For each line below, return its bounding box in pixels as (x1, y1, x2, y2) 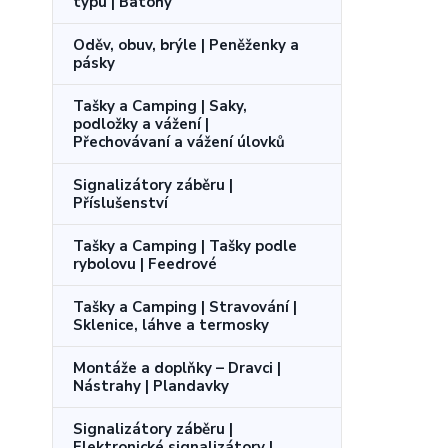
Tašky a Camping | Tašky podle (73, 236, 297, 256)
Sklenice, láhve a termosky (73, 315, 269, 335)
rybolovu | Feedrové (73, 254, 217, 274)
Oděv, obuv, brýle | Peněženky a (73, 35, 299, 55)
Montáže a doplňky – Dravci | (73, 358, 281, 378)
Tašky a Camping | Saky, (73, 96, 247, 116)
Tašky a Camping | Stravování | (73, 297, 297, 317)
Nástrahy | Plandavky (73, 376, 229, 396)
